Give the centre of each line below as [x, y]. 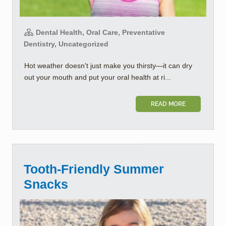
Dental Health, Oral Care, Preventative [99, 32]
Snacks [46, 184]
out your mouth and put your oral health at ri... [98, 77]
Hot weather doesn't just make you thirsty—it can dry [108, 65]
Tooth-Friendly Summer [94, 169]
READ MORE [168, 104]
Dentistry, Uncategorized [66, 44]
